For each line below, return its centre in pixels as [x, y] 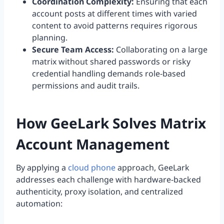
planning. [50, 38]
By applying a [41, 168]
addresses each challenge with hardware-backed [108, 180]
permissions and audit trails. [86, 86]
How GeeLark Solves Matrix [111, 123]
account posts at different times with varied [114, 14]
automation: [39, 204]
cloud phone [91, 168]
